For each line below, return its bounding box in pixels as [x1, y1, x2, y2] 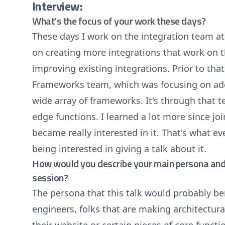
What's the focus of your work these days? [32, 13, 206, 29]
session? [32, 170, 68, 185]
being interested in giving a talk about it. [32, 143, 206, 155]
